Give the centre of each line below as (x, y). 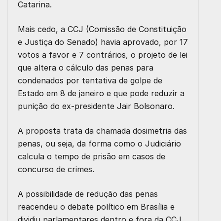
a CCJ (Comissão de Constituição (124, 29)
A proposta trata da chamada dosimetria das (102, 130)
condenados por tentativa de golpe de (90, 80)
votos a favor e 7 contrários (72, 55)
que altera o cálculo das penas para (86, 67)
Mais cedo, (39, 29)
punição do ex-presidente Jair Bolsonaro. (96, 106)
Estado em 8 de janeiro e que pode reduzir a (101, 93)
